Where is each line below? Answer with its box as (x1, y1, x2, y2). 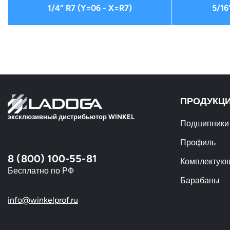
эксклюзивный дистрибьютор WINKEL (8, 112, 135, 121)
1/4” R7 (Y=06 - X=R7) (47, 3, 132, 13)
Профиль (180, 137, 216, 147)
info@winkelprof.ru (8, 195, 78, 205)
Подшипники (180, 118, 229, 128)
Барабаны (180, 175, 220, 185)
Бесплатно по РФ (8, 165, 74, 176)
